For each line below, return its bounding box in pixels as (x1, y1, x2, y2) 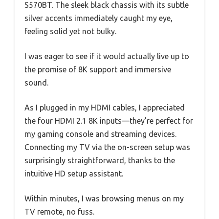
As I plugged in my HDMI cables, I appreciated (24, 103, 185, 112)
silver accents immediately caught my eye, (24, 14, 173, 23)
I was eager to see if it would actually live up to (24, 52, 189, 61)
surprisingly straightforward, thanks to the (24, 156, 175, 165)
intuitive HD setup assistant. (24, 169, 123, 178)
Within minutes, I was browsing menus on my (24, 194, 184, 203)
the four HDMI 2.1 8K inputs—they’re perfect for (24, 116, 193, 126)
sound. (24, 78, 48, 88)
